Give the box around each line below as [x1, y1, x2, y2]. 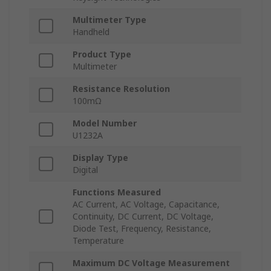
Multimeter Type [73, 14, 146, 26]
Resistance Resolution [73, 83, 170, 95]
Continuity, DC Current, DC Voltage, [73, 211, 214, 223]
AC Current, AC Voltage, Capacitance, [73, 198, 220, 211]
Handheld [73, 26, 109, 38]
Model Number [73, 117, 137, 129]
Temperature [73, 235, 124, 247]
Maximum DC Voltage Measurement [73, 257, 230, 269]
